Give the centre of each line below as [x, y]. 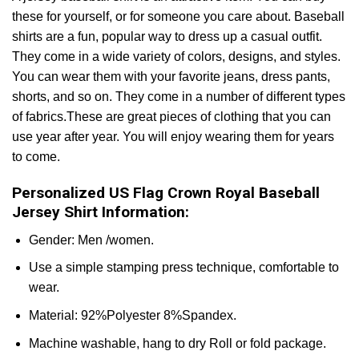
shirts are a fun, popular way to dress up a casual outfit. [167, 37]
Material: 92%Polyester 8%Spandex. [132, 315]
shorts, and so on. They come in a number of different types [179, 97]
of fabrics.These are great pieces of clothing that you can [171, 117]
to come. [36, 157]
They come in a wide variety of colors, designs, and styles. [176, 57]
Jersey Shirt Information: [101, 212]
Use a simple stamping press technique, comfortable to [184, 268]
